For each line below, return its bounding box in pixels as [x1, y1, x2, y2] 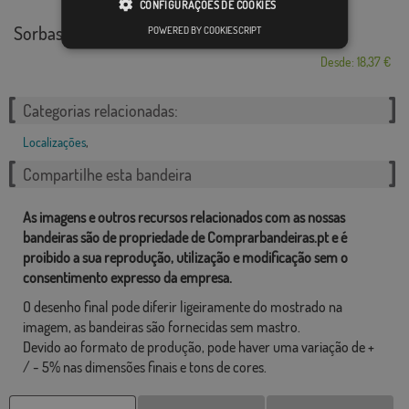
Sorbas [14, 20, 63, 45]
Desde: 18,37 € [320, 53, 391, 69]
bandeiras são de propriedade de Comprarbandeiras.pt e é [23, 227, 347, 246]
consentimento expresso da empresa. [23, 267, 232, 287]
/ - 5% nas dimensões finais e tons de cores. [23, 357, 267, 376]
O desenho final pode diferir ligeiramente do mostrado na [23, 297, 342, 316]
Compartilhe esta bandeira [23, 163, 192, 184]
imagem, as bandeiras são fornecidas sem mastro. [23, 317, 300, 336]
